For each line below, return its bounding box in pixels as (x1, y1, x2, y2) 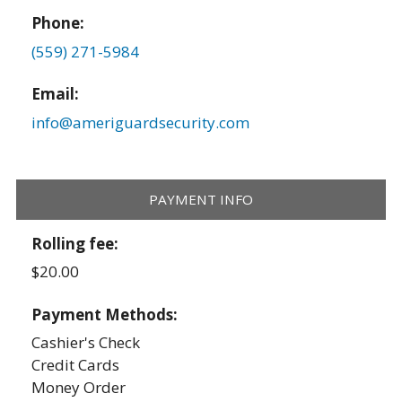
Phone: (31, 13, 85, 34)
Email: (31, 83, 80, 105)
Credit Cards (31, 354, 120, 376)
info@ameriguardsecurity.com (31, 111, 250, 133)
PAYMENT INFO (149, 190, 253, 209)
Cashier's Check (31, 332, 141, 354)
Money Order (31, 377, 127, 398)
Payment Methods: (31, 303, 182, 325)
